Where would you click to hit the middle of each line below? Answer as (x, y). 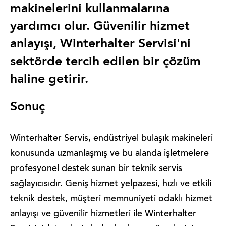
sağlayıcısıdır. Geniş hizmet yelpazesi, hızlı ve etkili (111, 184)
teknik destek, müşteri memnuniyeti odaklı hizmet (111, 199)
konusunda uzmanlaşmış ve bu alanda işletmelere (109, 154)
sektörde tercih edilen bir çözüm (105, 62)
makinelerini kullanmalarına (90, 9)
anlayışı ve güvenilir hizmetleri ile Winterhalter (103, 214)
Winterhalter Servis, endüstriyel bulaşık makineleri (111, 139)
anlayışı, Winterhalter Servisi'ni (100, 44)
